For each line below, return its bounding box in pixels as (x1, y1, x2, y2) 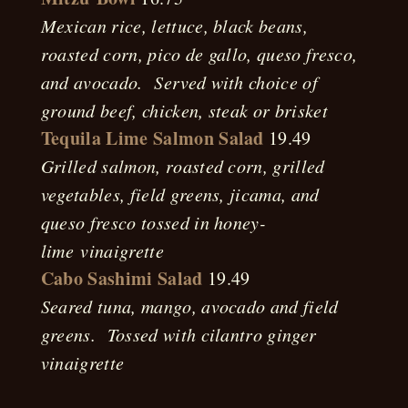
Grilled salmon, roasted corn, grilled (40, 154, 325, 178)
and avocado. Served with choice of (40, 70, 318, 94)
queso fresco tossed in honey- (40, 210, 267, 234)
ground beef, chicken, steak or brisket (40, 98, 328, 122)
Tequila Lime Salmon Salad (40, 125, 264, 151)
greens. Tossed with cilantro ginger (40, 322, 317, 346)
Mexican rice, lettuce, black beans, (40, 14, 308, 37)
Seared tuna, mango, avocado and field (40, 294, 339, 318)
